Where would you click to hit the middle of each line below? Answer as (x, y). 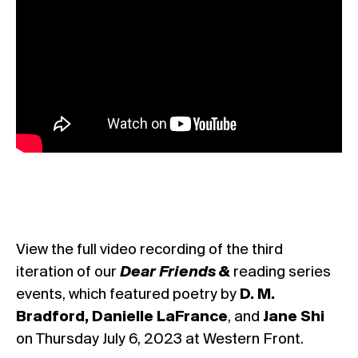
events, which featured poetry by (128, 295)
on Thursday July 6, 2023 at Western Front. (160, 340)
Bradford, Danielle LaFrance (122, 318)
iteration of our (68, 273)
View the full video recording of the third (149, 251)
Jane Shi (294, 318)
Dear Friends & (175, 273)
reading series (280, 273)
